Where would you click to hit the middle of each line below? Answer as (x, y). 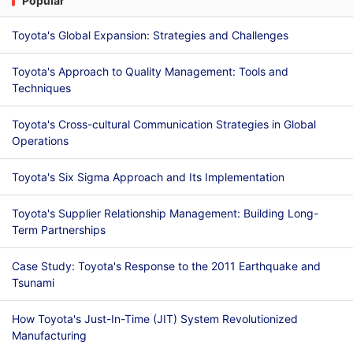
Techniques (41, 88)
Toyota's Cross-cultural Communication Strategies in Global (164, 124)
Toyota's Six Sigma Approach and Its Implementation (148, 177)
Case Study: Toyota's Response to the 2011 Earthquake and (166, 266)
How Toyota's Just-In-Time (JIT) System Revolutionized (155, 319)
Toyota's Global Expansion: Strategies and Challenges (150, 35)
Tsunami (33, 282)
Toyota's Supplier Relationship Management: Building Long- (165, 213)
